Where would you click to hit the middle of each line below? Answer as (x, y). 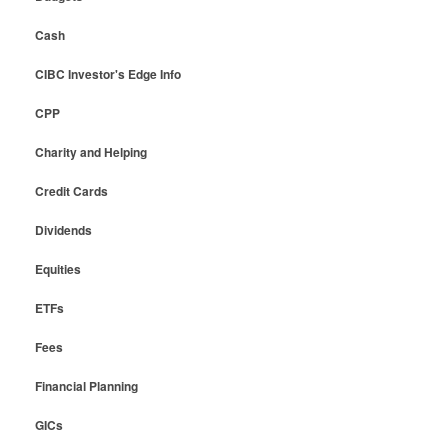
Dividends (63, 229)
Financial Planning (86, 385)
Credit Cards (71, 190)
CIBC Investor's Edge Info (107, 73)
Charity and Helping (90, 151)
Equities (57, 268)
